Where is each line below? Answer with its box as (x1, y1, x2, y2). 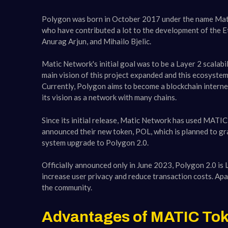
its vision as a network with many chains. (42, 93, 177, 102)
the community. (42, 183, 92, 192)
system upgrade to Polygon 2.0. (42, 137, 149, 147)
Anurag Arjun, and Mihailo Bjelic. (42, 36, 151, 46)
